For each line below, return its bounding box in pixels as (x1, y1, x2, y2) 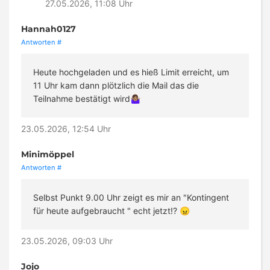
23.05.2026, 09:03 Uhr (21, 236, 113, 246)
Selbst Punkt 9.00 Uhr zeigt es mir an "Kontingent (33, 192, 229, 203)
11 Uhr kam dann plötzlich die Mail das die (33, 80, 199, 91)
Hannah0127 (21, 24, 76, 35)
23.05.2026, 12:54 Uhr (21, 124, 111, 134)
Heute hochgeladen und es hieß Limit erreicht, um (33, 67, 229, 78)
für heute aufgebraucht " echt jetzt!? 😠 (33, 206, 190, 216)
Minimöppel (21, 149, 74, 160)
